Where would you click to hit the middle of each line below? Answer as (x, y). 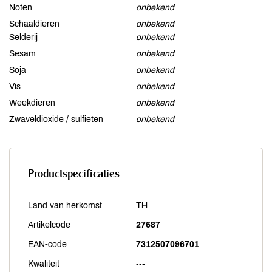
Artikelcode (49, 225)
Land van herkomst (65, 206)
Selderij (23, 37)
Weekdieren (32, 103)
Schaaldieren (34, 24)
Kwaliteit (44, 264)
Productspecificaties (74, 173)
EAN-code (47, 244)
